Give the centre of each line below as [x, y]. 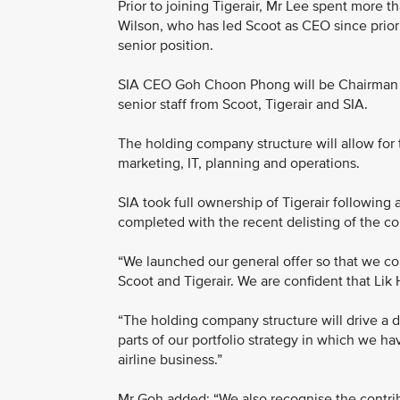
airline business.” [170, 360]
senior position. [166, 46]
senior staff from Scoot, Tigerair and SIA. [243, 104]
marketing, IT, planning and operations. [239, 163]
